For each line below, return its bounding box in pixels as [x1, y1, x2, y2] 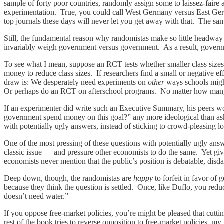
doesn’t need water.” [4, 191, 70, 200]
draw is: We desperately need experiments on [4, 77, 148, 86]
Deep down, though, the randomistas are [4, 173, 133, 182]
